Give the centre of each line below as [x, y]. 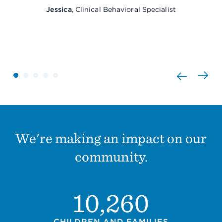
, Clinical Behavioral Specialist [124, 9]
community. [111, 156]
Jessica [59, 9]
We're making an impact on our [111, 138]
